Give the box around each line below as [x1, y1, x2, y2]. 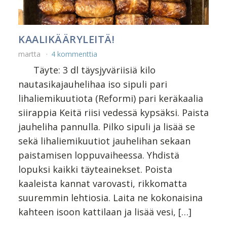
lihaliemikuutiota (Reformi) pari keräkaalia [18, 92, 203, 104]
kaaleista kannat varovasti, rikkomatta [18, 177, 187, 190]
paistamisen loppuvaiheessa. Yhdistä [18, 148, 179, 161]
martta [18, 49, 43, 59]
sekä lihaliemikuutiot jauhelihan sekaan [18, 134, 191, 147]
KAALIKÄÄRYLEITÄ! [18, 32, 115, 46]
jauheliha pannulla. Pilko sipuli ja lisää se [18, 120, 195, 133]
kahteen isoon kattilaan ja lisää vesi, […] [18, 205, 192, 218]
